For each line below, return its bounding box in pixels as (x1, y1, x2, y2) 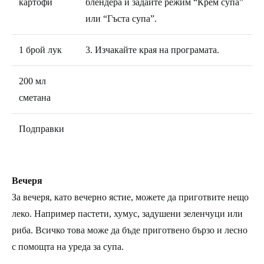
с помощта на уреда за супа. (12, 241, 124, 252)
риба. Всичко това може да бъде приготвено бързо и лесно (12, 225, 247, 235)
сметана (19, 92, 51, 103)
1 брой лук (19, 44, 62, 55)
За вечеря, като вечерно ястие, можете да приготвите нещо (12, 192, 249, 202)
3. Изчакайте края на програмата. (85, 44, 219, 55)
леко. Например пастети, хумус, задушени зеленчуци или (12, 208, 243, 219)
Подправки (19, 123, 64, 134)
